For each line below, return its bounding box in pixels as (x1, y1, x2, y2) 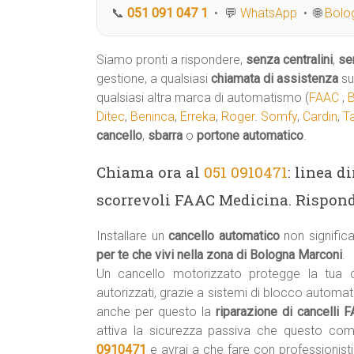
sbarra (148, 128, 183, 143)
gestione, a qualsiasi (96, 71, 211, 86)
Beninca (130, 109, 175, 124)
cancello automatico (168, 228, 280, 243)
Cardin (303, 109, 337, 124)
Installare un (96, 228, 169, 243)
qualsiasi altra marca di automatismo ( (96, 90, 309, 105)
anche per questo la (96, 304, 216, 319)
